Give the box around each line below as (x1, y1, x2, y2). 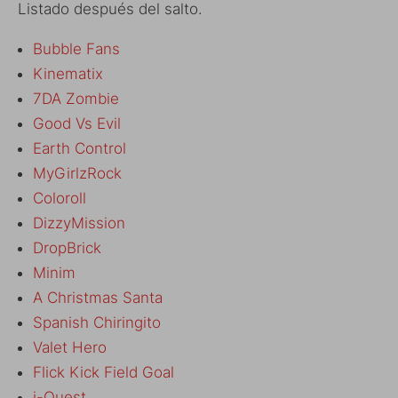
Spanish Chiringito (33, 313, 161, 331)
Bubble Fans (33, 39, 120, 58)
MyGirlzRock (33, 163, 122, 182)
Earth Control (33, 139, 126, 157)
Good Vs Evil (33, 114, 121, 132)
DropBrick (33, 238, 101, 257)
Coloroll (33, 188, 86, 207)
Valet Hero (33, 338, 107, 356)
